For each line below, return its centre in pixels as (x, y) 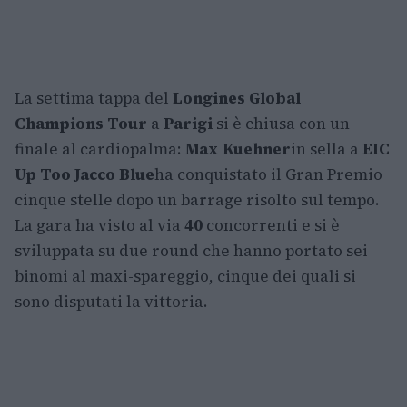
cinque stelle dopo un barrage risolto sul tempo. (197, 200)
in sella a (327, 149)
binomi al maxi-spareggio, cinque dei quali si (185, 277)
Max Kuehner (238, 149)
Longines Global (237, 99)
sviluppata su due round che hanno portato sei (191, 251)
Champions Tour (81, 124)
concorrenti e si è (271, 226)
